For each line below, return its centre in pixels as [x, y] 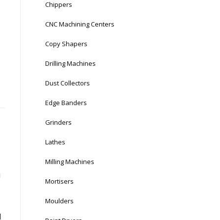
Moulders [59, 201]
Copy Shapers [66, 44]
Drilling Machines [70, 63]
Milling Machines [70, 162]
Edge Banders [66, 103]
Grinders [58, 122]
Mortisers [59, 181]
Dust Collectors [68, 83]
